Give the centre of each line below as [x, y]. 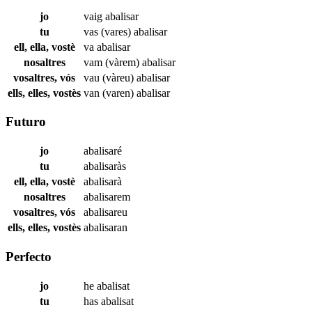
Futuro [26, 122]
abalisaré [103, 151]
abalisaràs [105, 166]
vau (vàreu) [110, 77]
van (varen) [110, 93]
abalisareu [106, 212]
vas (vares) [109, 31]
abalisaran [106, 228]
